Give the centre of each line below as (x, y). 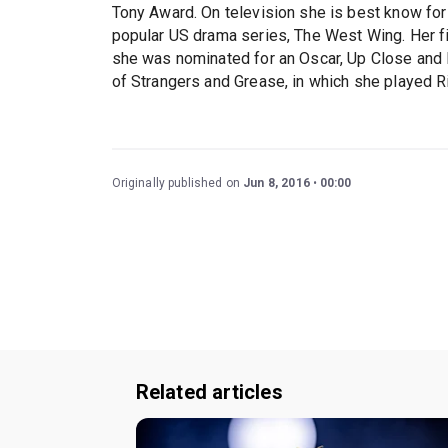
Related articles (209, 392)
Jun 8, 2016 (276, 183)
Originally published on (177, 183)
